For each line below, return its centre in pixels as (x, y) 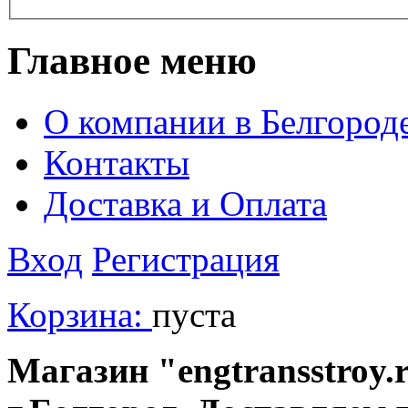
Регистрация (186, 259)
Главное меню (132, 60)
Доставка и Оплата (185, 203)
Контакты (117, 162)
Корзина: (80, 314)
